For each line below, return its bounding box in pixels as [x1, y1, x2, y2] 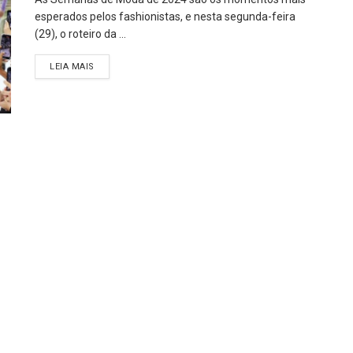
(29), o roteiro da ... [35, 28, 126, 40]
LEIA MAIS [50, 61, 95, 72]
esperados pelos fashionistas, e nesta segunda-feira [35, 10, 295, 23]
